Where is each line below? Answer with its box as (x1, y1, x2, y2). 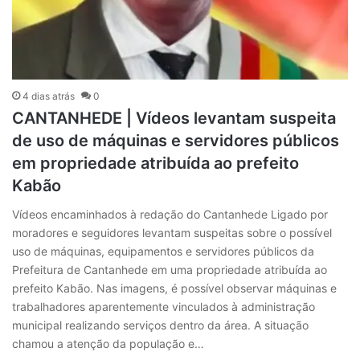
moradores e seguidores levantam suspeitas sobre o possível (12, 226, 332, 240)
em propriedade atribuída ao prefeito (12, 153, 299, 174)
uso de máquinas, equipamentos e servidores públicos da (12, 244, 314, 259)
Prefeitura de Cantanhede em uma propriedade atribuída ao (12, 263, 327, 277)
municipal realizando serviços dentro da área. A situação (12, 318, 309, 333)
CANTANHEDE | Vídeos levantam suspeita (12, 108, 336, 129)
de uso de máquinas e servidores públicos (12, 131, 339, 151)
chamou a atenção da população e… (12, 337, 204, 351)
